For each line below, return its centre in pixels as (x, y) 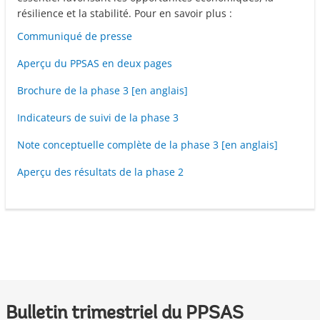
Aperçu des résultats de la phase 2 (100, 172)
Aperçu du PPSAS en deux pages (95, 64)
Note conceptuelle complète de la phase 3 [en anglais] (147, 145)
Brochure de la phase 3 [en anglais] (102, 91)
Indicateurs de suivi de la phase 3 (98, 118)
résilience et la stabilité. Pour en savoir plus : (125, 14)
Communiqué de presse (75, 36)
